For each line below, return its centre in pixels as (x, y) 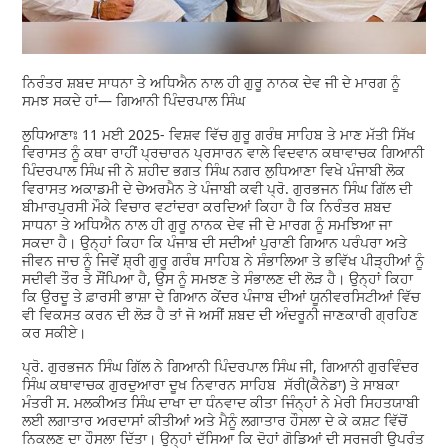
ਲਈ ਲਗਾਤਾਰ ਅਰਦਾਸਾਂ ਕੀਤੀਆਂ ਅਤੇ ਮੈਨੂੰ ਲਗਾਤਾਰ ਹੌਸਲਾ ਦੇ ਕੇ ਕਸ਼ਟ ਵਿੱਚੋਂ (215, 421)
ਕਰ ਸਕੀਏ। (56, 333)
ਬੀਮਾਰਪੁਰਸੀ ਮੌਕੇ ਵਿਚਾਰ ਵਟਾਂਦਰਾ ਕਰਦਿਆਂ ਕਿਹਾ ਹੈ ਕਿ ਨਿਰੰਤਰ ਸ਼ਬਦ (207, 207)
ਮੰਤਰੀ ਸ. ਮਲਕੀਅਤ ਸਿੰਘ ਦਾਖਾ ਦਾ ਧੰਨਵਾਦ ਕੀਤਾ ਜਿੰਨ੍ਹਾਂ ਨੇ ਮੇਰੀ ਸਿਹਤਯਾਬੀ (221, 403)
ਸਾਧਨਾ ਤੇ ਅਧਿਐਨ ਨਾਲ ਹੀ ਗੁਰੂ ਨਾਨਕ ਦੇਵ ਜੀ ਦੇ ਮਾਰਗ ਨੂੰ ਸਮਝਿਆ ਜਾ (207, 225)
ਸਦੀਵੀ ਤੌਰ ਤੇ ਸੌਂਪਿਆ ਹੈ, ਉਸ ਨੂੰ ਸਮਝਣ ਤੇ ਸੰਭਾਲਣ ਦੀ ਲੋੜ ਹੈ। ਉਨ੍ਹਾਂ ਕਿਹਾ (218, 279)
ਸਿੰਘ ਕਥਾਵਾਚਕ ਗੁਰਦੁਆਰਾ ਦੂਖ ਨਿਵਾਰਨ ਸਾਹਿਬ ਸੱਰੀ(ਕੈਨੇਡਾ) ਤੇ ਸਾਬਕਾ (211, 385)
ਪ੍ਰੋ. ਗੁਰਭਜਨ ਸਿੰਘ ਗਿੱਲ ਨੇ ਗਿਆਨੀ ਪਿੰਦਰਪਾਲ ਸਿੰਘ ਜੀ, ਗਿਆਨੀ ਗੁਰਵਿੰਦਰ (221, 367)
